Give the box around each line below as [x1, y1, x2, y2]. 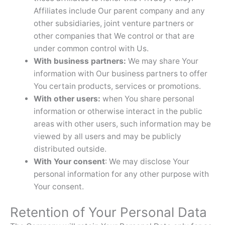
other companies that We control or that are [33, 31, 194, 41]
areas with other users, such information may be [33, 119, 211, 129]
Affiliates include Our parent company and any [33, 6, 205, 16]
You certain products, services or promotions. [33, 81, 201, 91]
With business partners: [33, 56, 126, 66]
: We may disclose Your [104, 156, 189, 166]
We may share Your [126, 56, 198, 66]
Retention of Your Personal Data [10, 204, 207, 220]
